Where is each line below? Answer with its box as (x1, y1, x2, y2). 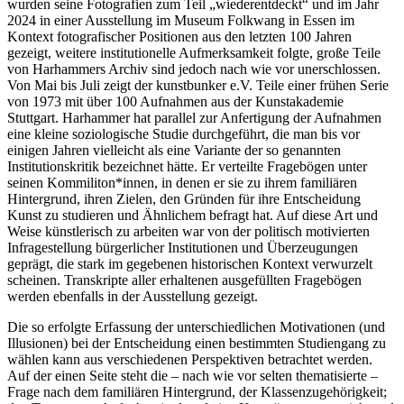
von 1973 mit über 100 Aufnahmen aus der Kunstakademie (7, 94, 344, 109)
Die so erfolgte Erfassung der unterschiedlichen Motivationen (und (7, 319, 385, 335)
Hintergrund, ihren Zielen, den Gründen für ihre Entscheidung (7, 191, 361, 207)
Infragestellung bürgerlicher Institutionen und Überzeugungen (7, 240, 358, 255)
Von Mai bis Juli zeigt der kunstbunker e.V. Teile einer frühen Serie (7, 78, 389, 93)
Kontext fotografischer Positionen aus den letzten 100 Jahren (7, 29, 352, 44)
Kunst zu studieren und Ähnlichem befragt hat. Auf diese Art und (7, 207, 378, 223)
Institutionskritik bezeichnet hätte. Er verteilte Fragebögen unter (7, 159, 367, 174)
